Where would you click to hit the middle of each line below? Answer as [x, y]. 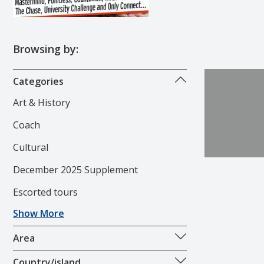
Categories [38, 81]
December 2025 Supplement [75, 169]
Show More [39, 213]
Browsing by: [46, 49]
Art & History [42, 102]
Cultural [31, 147]
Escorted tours [45, 192]
